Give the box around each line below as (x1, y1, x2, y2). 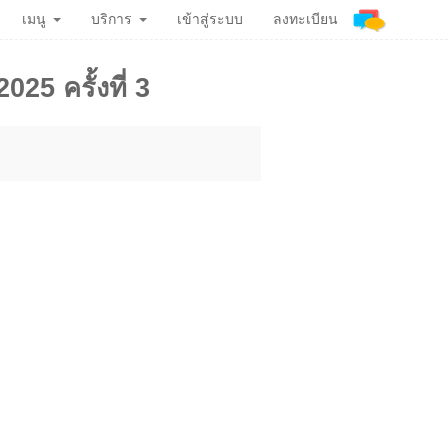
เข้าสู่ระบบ (177, 11, 243, 27)
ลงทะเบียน (273, 11, 338, 27)
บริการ (91, 11, 132, 27)
